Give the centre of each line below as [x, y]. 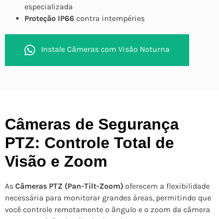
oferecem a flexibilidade [166, 186]
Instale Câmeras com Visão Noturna [105, 49]
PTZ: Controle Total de [89, 143]
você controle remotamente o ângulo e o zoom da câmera [108, 210]
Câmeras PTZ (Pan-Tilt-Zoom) [69, 186]
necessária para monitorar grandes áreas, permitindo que [108, 198]
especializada [49, 7]
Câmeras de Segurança [92, 124]
